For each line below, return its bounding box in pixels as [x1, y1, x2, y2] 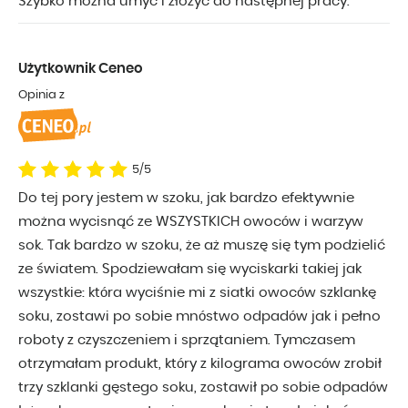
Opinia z [18, 89, 65, 102]
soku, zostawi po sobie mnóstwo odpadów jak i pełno [18, 310, 381, 324]
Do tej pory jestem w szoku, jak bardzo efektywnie [18, 191, 354, 206]
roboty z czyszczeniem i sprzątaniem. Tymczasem [18, 333, 355, 348]
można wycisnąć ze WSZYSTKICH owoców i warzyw [18, 215, 363, 229]
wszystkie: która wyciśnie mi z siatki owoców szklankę [18, 286, 376, 301]
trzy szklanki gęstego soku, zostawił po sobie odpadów [18, 381, 388, 395]
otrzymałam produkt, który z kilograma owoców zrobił [18, 357, 382, 372]
